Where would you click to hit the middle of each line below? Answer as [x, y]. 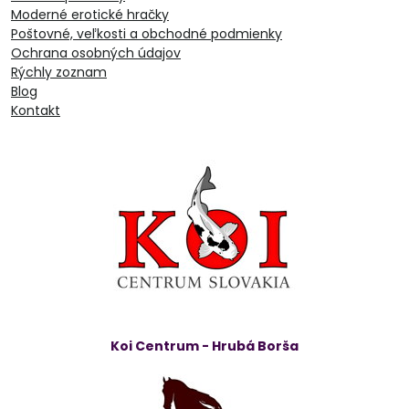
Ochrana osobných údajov [96, 52]
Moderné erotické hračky [90, 14]
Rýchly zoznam [59, 72]
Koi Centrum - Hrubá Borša [204, 346]
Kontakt [36, 110]
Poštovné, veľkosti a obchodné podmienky [147, 33]
